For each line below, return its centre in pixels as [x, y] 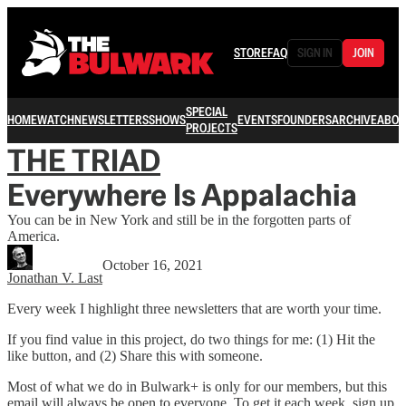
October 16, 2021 [153, 265]
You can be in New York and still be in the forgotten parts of [179, 220]
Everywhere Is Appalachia [182, 195]
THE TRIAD [84, 160]
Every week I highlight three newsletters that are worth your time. [194, 309]
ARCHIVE [354, 120]
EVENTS [257, 120]
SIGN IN [315, 53]
